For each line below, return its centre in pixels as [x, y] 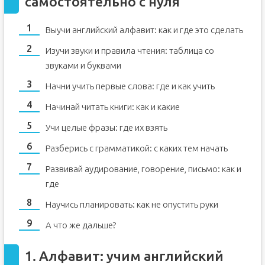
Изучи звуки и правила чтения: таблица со [130, 51]
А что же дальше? [80, 225]
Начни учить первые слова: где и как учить [130, 86]
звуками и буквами [83, 65]
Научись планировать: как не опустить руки [132, 204]
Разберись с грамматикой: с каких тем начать [136, 148]
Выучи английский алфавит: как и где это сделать [144, 30]
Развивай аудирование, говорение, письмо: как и [143, 169]
